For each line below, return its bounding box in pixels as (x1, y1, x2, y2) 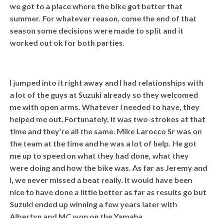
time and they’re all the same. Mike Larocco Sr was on (10, 126, 202, 136)
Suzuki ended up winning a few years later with (10, 199, 178, 209)
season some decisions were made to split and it (10, 25, 184, 35)
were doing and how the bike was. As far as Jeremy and (10, 163, 208, 172)
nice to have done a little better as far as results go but (10, 187, 207, 197)
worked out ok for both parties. (10, 37, 125, 47)
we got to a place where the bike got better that (10, 1, 183, 11)
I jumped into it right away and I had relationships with (10, 77, 204, 87)
